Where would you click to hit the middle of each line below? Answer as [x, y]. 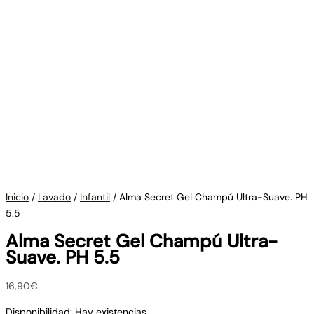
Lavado [54, 197]
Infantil [95, 197]
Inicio [17, 197]
